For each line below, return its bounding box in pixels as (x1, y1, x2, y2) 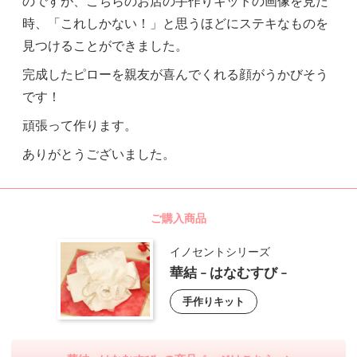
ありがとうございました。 (22, 147, 175, 163)
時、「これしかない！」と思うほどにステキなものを (22, 17, 328, 32)
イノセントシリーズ (169, 246, 270, 260)
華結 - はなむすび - (169, 266, 287, 281)
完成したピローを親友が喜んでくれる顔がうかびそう (22, 68, 328, 83)
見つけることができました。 (22, 39, 188, 54)
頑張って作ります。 (22, 119, 137, 134)
